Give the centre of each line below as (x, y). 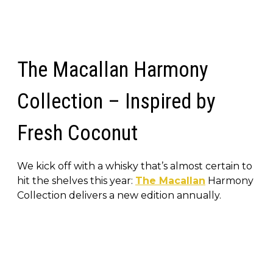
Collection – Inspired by (116, 101)
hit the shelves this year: (76, 180)
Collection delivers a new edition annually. (119, 195)
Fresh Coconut (77, 133)
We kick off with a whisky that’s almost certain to (135, 166)
